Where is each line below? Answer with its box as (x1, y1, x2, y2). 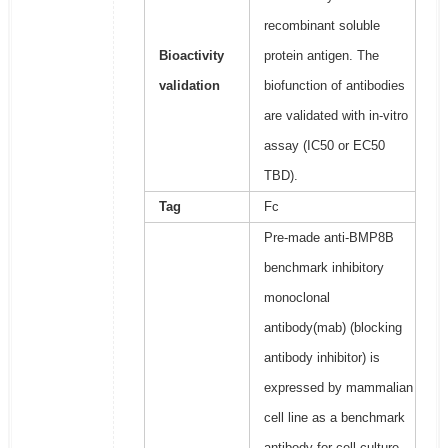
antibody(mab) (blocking (263, 320, 402, 336)
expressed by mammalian (263, 380, 413, 396)
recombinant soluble (263, 18, 380, 34)
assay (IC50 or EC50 (263, 138, 385, 154)
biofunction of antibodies (263, 78, 405, 94)
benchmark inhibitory (263, 260, 384, 276)
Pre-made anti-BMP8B (263, 230, 394, 246)
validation (158, 78, 220, 94)
